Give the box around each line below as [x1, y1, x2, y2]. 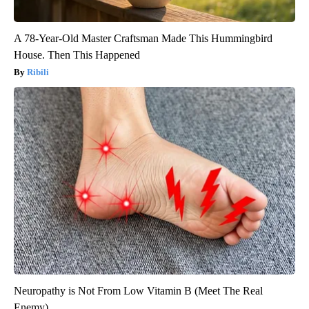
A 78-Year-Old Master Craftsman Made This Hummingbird [14, 32, 272, 44]
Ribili [27, 66, 49, 77]
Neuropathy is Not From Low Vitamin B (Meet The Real [14, 284, 263, 297]
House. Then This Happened [14, 48, 140, 61]
